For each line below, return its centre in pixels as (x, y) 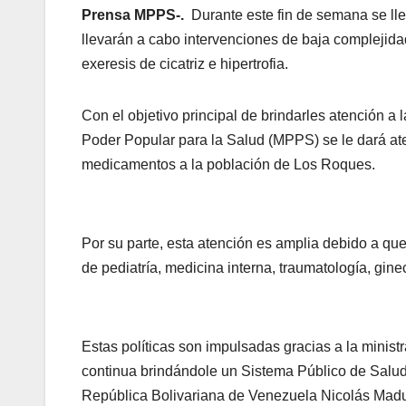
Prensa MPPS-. (135, 14)
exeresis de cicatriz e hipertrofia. (185, 63)
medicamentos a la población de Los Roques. (228, 164)
